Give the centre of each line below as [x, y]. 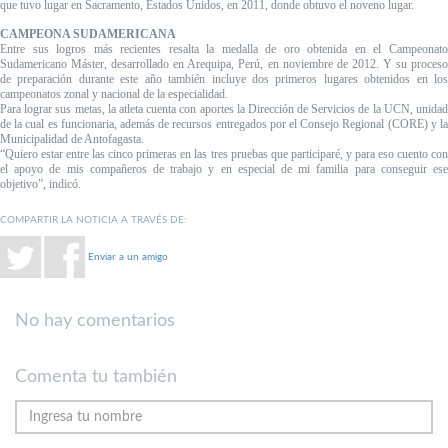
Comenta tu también [96, 377]
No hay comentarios [95, 321]
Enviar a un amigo [128, 256]
